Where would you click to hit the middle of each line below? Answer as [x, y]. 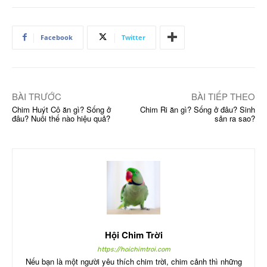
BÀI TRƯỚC [37, 96]
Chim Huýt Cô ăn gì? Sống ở [61, 109]
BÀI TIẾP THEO [223, 96]
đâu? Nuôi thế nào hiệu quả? [61, 118]
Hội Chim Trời [133, 235]
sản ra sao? [235, 118]
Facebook [57, 37]
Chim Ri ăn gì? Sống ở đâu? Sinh [197, 109]
